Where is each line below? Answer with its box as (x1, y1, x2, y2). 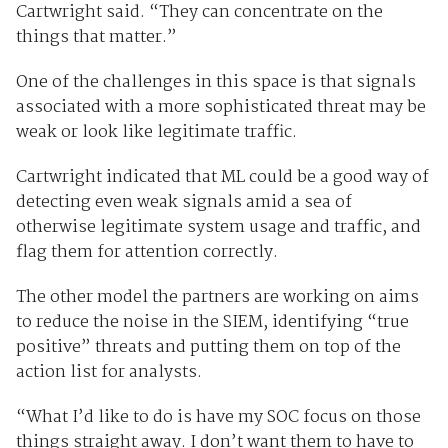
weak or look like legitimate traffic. (15, 118, 301, 146)
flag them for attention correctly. (15, 238, 278, 266)
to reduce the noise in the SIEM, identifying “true (15, 308, 409, 336)
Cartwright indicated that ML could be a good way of (15, 163, 429, 191)
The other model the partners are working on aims (15, 283, 419, 311)
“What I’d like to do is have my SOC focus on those (15, 403, 421, 431)
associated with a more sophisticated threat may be (15, 93, 426, 121)
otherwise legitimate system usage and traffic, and (15, 213, 421, 241)
